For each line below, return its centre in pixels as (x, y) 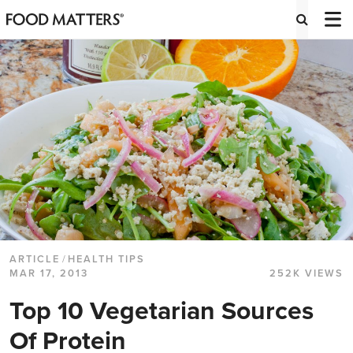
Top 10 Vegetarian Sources (162, 312)
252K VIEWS (307, 274)
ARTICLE (35, 260)
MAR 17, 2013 (49, 274)
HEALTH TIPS (106, 260)
